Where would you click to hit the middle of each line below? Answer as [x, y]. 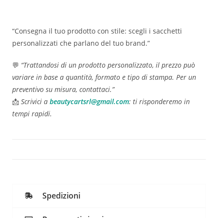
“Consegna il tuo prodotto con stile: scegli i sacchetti [97, 31]
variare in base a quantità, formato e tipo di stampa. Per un [104, 77]
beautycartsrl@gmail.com [89, 101]
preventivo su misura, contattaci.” [63, 89]
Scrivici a [35, 101]
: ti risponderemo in [159, 101]
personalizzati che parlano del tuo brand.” [81, 43]
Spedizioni [61, 196]
